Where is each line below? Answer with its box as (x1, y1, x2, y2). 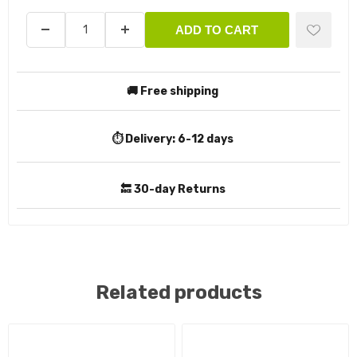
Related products (95, 280, 262, 304)
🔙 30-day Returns (120, 182, 226, 196)
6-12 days (178, 131, 233, 146)
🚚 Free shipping (127, 84, 218, 98)
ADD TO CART (175, 22, 258, 37)
